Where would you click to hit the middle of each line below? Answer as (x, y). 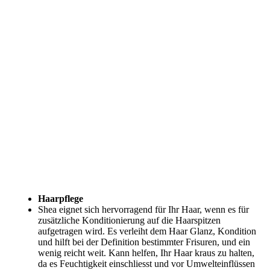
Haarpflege (61, 198)
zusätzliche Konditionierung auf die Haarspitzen (129, 220)
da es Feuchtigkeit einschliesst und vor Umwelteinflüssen (146, 263)
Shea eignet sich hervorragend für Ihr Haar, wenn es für (143, 209)
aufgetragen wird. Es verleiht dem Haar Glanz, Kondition (147, 231)
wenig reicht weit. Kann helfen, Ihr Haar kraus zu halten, (146, 253)
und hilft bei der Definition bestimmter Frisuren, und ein (144, 242)
